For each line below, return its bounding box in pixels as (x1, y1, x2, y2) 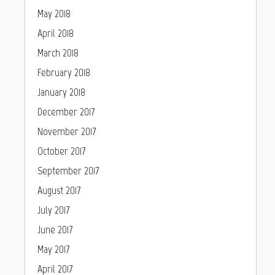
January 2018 (37, 85, 85, 99)
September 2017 (37, 164, 99, 177)
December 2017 (37, 105, 95, 118)
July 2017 (37, 203, 69, 217)
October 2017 (37, 144, 85, 158)
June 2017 (37, 223, 72, 236)
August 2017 (37, 184, 80, 197)
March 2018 (37, 46, 79, 60)
